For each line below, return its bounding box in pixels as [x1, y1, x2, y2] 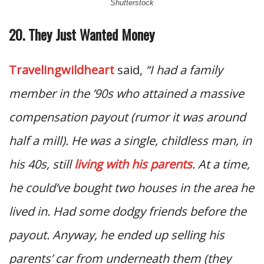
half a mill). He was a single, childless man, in [9, 133, 252, 149]
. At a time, [192, 156, 250, 173]
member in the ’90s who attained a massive [9, 85, 244, 102]
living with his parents [74, 156, 192, 173]
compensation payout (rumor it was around [9, 109, 246, 126]
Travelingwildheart [9, 62, 114, 78]
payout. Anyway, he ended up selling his [9, 227, 225, 243]
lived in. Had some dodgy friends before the [9, 203, 246, 220]
